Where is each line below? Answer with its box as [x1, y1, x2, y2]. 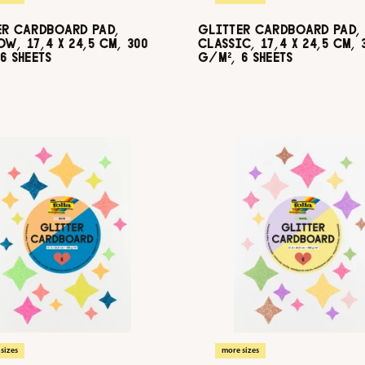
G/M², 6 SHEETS [198, 51, 293, 64]
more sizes [222, 345, 259, 355]
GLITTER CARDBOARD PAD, [198, 23, 362, 37]
